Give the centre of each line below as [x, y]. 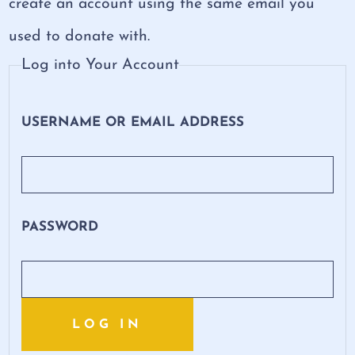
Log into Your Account [101, 65]
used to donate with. [80, 36]
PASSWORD [60, 227]
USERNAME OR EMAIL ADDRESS [133, 122]
